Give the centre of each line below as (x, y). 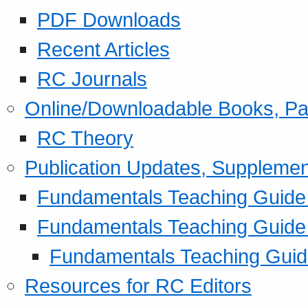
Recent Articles (103, 49)
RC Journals (92, 78)
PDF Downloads (109, 19)
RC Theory (85, 137)
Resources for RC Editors (138, 285)
